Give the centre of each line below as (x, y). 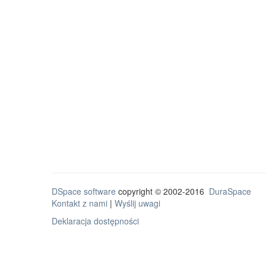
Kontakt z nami (80, 203)
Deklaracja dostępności (95, 221)
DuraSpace (230, 191)
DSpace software (84, 191)
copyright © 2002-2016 (162, 191)
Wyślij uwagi (137, 203)
